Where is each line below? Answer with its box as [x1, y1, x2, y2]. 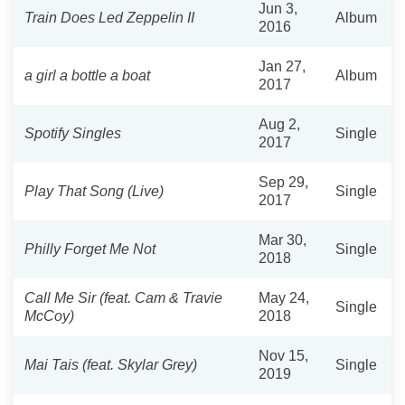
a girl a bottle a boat [24, 67, 150, 83]
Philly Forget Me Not [24, 240, 155, 257]
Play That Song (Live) [24, 183, 164, 199]
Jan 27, [259, 58, 306, 74]
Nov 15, [259, 347, 308, 363]
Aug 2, [259, 116, 300, 132]
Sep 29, [259, 174, 308, 190]
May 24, [259, 289, 309, 306]
